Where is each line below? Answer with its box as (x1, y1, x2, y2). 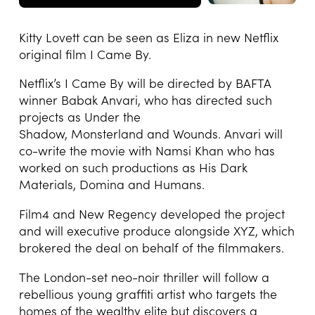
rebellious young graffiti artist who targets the (18, 285, 277, 302)
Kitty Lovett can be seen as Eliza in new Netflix (18, 28, 278, 46)
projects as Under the (18, 108, 141, 126)
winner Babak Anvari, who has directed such (18, 91, 272, 109)
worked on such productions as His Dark (18, 159, 247, 176)
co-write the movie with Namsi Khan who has (18, 142, 275, 160)
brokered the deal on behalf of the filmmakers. (18, 239, 284, 257)
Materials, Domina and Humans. (18, 176, 205, 193)
